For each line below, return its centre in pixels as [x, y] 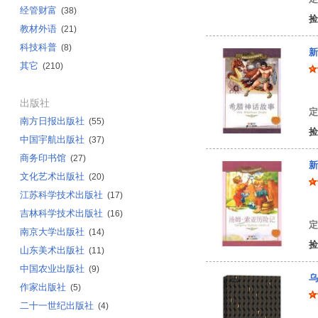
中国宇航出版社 [52, 139]
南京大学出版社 [52, 232]
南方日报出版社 [52, 121]
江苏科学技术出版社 [61, 195]
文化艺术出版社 [52, 176]
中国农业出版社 [52, 269]
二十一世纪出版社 [57, 306]
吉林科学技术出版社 [61, 213]
